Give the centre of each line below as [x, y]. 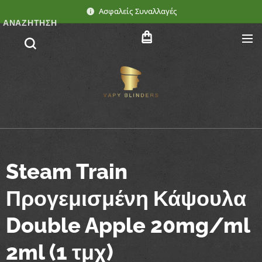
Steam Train [67, 171]
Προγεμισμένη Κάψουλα [126, 198]
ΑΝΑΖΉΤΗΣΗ [30, 23]
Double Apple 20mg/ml [128, 225]
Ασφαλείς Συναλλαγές [137, 11]
